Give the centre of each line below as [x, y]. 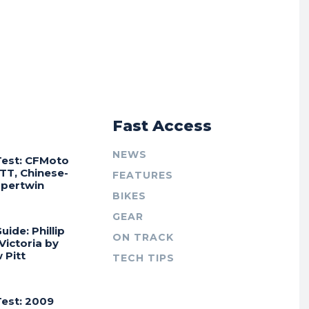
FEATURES [143, 175]
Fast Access [162, 126]
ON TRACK [143, 237]
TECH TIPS [144, 258]
